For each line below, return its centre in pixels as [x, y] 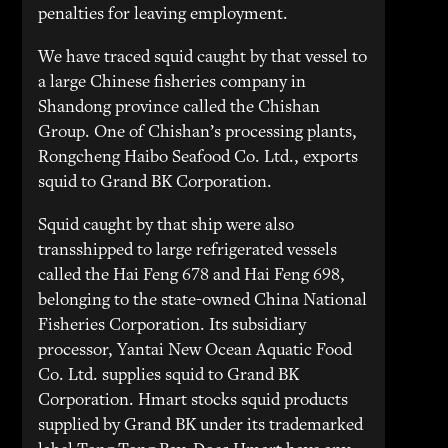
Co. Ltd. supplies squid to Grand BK [169, 376]
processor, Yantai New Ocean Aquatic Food [195, 351]
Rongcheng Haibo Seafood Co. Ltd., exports [198, 158]
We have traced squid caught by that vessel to [203, 58]
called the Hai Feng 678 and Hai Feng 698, [192, 276]
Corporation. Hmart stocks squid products [193, 401]
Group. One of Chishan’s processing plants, [198, 133]
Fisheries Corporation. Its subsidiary [172, 326]
